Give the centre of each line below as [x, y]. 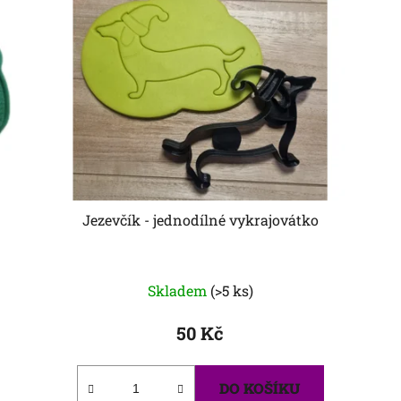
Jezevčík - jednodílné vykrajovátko [200, 220]
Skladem [179, 291]
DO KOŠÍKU [259, 388]
